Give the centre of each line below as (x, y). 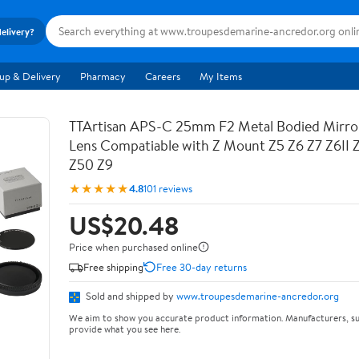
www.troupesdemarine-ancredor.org (258, 296)
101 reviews (168, 188)
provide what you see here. (125, 329)
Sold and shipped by (130, 296)
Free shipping (113, 266)
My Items (221, 76)
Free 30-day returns (202, 266)
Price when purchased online (133, 247)
